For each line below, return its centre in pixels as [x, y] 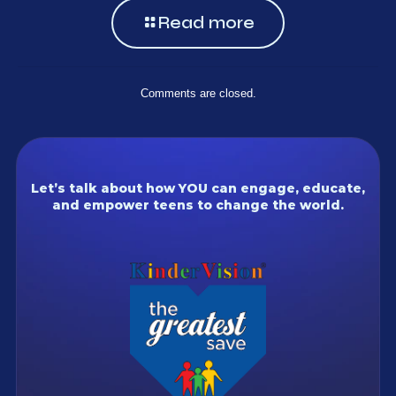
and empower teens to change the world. [198, 206]
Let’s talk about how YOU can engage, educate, [198, 189]
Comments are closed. [198, 94]
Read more [206, 23]
